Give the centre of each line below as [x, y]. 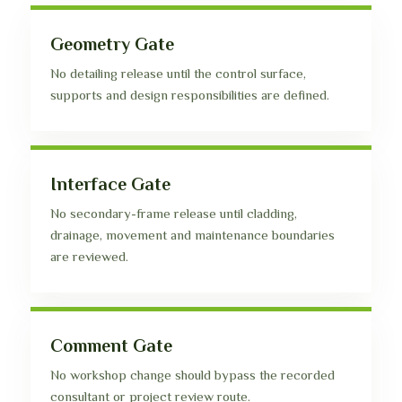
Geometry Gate [112, 44]
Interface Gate [110, 184]
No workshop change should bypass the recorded [192, 375]
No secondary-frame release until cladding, [174, 213]
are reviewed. [89, 256]
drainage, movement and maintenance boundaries [192, 235]
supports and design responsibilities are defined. [190, 95]
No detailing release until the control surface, [178, 73]
